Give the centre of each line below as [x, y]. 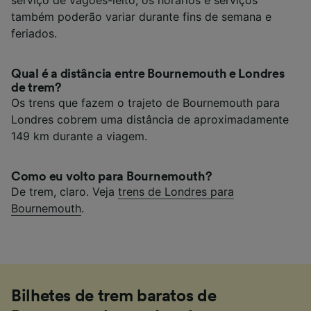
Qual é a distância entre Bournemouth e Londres [148, 73]
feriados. [34, 33]
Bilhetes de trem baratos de [114, 296]
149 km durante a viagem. [79, 136]
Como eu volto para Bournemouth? [112, 176]
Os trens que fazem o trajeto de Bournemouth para [145, 102]
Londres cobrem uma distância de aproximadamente [150, 119]
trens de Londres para [176, 191]
